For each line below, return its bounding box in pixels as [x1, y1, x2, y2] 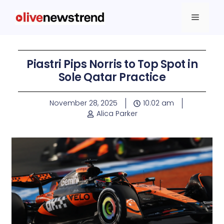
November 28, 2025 [49, 98, 117, 108]
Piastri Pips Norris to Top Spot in [26, 56, 197, 72]
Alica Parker [96, 108, 137, 118]
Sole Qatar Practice [58, 69, 166, 85]
